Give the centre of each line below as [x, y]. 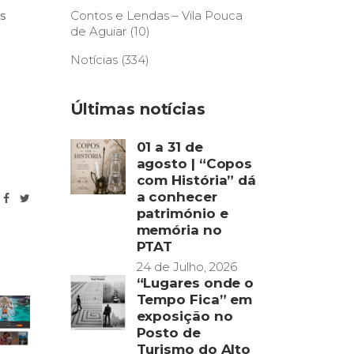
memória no [179, 230]
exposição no [185, 316]
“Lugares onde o [195, 283]
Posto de [168, 333]
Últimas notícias [137, 109]
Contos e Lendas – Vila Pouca [156, 15]
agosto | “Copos [194, 164]
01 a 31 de [169, 147]
